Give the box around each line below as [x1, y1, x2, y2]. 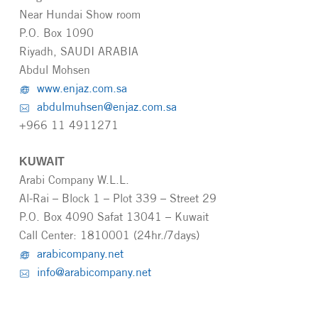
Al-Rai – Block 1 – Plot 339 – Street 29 [19, 191, 217, 205]
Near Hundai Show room [19, 7, 141, 21]
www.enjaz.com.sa [37, 81, 128, 95]
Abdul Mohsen [19, 62, 91, 77]
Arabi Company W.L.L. [19, 172, 130, 187]
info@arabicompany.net [37, 265, 152, 279]
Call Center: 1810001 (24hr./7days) [19, 228, 200, 242]
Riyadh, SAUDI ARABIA [19, 44, 139, 58]
